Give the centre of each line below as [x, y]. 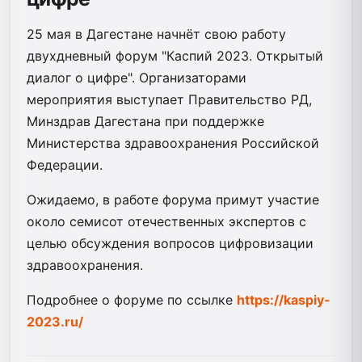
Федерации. [65, 164]
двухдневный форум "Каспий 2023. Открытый [175, 55]
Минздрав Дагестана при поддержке [145, 121]
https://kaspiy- [284, 299]
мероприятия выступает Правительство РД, [169, 99]
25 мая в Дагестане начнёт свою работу [156, 34]
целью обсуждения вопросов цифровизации [170, 243]
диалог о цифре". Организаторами [137, 77]
